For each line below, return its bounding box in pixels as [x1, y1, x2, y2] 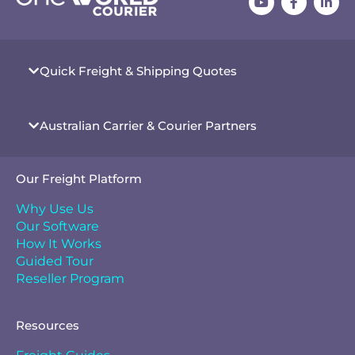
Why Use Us [16, 201, 94, 216]
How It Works [16, 236, 101, 251]
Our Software [16, 219, 99, 234]
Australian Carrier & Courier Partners [40, 118, 257, 133]
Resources [16, 318, 79, 333]
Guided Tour [16, 254, 94, 269]
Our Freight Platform [16, 171, 142, 186]
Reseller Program [16, 271, 124, 286]
